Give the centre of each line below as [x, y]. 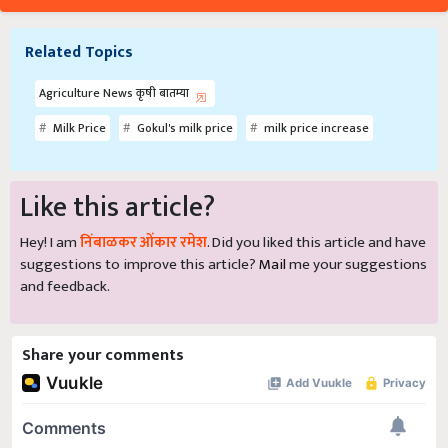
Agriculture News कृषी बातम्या [115, 93]
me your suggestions [356, 265]
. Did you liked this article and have [316, 243]
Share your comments [103, 356]
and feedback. [65, 287]
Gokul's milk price [183, 128]
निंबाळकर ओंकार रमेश [143, 243]
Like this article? [117, 208]
